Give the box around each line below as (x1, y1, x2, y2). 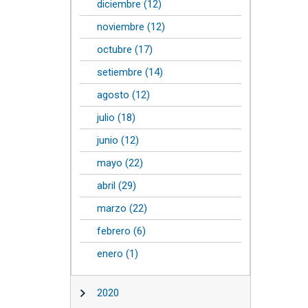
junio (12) (97, 134, 139, 146)
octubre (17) (97, 43, 153, 56)
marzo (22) (97, 202, 147, 214)
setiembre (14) (97, 66, 163, 78)
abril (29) (97, 179, 136, 192)
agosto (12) (97, 89, 150, 101)
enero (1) (97, 247, 138, 260)
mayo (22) (97, 157, 143, 169)
